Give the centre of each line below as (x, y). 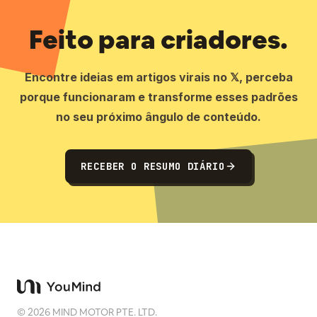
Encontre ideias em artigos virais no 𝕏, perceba (158, 77)
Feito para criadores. (158, 40)
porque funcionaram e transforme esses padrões (158, 97)
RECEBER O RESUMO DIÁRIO (153, 166)
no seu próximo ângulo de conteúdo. (158, 117)
